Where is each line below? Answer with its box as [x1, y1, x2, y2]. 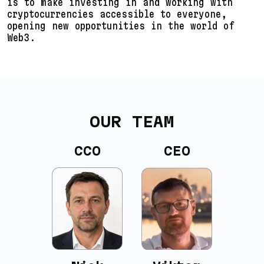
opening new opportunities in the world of [7, 19, 235, 31]
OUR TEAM [90, 113, 174, 130]
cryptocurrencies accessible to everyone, [7, 8, 227, 19]
